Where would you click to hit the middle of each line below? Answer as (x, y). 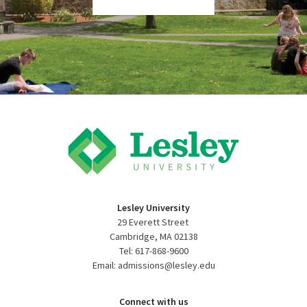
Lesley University (153, 207)
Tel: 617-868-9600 (153, 250)
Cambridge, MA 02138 (153, 236)
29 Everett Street (153, 222)
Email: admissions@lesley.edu (153, 265)
